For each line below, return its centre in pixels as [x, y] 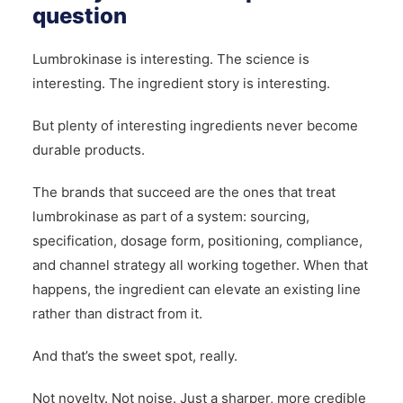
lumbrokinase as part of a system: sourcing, [170, 217]
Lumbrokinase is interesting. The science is [170, 59]
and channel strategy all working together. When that [200, 265]
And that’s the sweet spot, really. [134, 356]
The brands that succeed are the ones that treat [184, 193]
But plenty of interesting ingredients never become [195, 126]
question [79, 16]
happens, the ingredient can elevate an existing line [196, 290]
